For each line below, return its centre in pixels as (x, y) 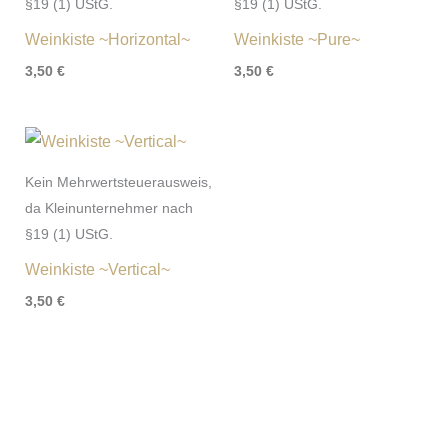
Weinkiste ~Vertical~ (97, 270)
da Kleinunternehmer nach (108, 208)
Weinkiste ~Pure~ (297, 40)
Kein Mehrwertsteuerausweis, (118, 182)
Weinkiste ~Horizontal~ (107, 40)
